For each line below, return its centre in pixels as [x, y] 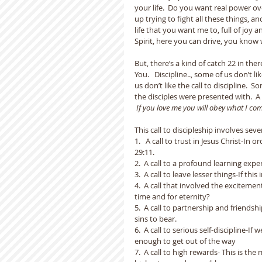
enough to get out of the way [185, 241]
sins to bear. [156, 219]
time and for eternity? [172, 196]
